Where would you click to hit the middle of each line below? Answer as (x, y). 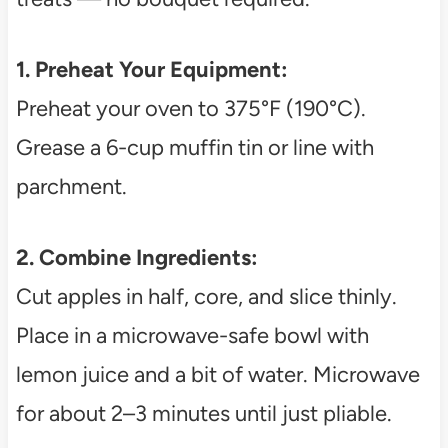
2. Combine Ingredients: (136, 258)
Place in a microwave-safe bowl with (192, 336)
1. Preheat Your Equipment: (151, 70)
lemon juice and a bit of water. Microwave (217, 375)
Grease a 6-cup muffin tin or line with (194, 148)
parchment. (71, 187)
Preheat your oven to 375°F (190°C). (190, 109)
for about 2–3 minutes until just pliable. (203, 414)
